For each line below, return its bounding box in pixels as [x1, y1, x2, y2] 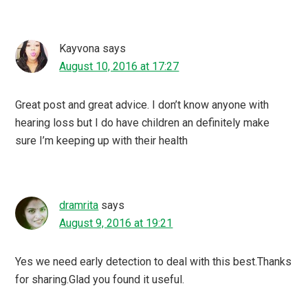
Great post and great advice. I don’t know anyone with [15, 98, 269, 111]
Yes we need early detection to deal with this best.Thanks [15, 254, 292, 268]
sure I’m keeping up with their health [15, 133, 188, 147]
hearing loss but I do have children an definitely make [15, 115, 270, 129]
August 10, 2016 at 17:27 [59, 59, 179, 73]
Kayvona [59, 41, 100, 55]
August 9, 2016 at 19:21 [59, 216, 173, 230]
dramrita [59, 198, 99, 212]
